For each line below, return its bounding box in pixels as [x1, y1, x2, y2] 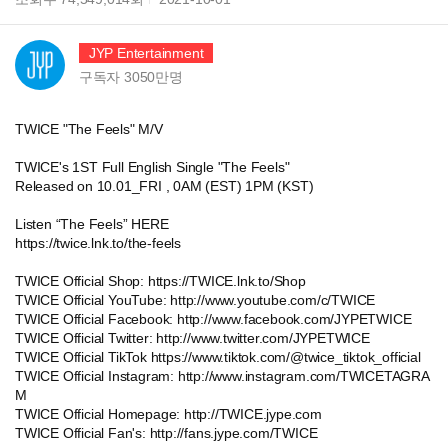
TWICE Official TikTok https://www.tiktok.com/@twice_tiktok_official [15, 349, 421, 365]
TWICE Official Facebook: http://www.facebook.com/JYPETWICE [15, 311, 412, 327]
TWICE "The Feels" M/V [15, 121, 163, 137]
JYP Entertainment [88, 44, 204, 61]
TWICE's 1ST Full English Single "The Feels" [15, 159, 290, 175]
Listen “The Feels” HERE [15, 216, 169, 232]
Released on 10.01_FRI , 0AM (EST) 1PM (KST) [15, 178, 314, 194]
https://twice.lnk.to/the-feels [15, 235, 181, 251]
